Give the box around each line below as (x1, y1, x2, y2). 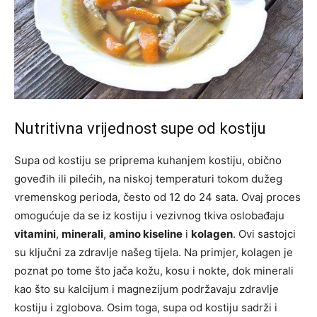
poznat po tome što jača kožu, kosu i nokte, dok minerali (14, 264, 294, 278)
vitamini (14, 227, 56, 241)
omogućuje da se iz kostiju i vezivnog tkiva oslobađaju (14, 209, 284, 223)
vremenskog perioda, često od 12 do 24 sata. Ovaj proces (14, 190, 301, 204)
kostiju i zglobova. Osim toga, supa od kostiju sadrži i (14, 301, 277, 315)
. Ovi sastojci (233, 227, 296, 241)
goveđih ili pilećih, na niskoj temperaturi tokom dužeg (14, 172, 282, 186)
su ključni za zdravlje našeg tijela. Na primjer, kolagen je (14, 246, 293, 260)
